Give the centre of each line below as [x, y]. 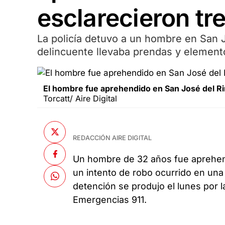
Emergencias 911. [110, 200]
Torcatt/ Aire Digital [80, 99]
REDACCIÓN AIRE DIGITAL [113, 138]
